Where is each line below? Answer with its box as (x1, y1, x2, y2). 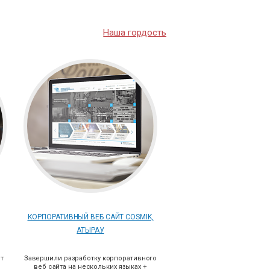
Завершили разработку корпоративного (24, 254, 157, 262)
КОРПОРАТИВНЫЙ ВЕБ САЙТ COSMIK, (27, 213, 154, 221)
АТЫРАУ (77, 226, 104, 234)
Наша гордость (103, 27, 166, 38)
